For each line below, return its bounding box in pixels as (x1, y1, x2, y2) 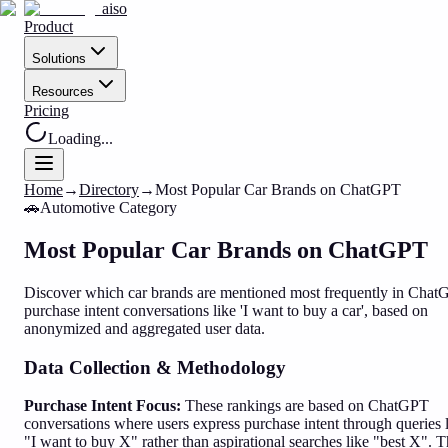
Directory (79, 181, 139, 198)
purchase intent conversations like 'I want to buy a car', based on (24, 301, 428, 319)
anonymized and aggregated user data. (24, 319, 265, 337)
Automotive (40, 199, 115, 216)
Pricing (24, 102, 69, 119)
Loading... (48, 130, 113, 147)
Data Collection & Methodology (24, 356, 286, 378)
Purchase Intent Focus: (24, 397, 181, 415)
